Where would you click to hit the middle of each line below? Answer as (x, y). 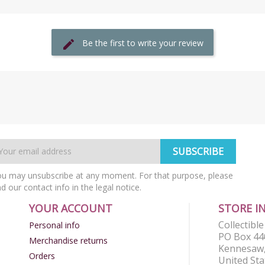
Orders (42, 256)
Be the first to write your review (143, 43)
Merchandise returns (68, 240)
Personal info (54, 225)
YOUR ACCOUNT (70, 208)
